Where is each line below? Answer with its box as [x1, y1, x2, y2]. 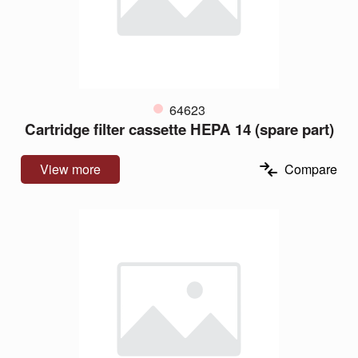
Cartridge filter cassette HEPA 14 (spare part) [24, 117, 334, 140]
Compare [284, 159, 337, 178]
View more [40, 159, 101, 178]
